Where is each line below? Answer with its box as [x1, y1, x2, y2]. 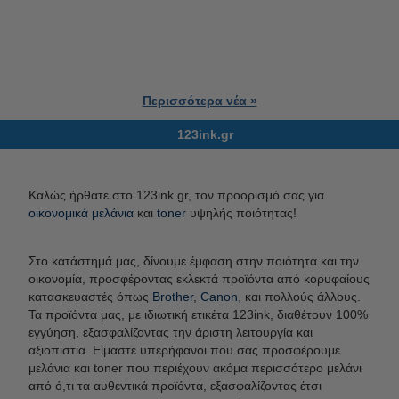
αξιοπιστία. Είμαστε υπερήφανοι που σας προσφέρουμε [28, 342, 340, 357]
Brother [149, 289, 193, 304]
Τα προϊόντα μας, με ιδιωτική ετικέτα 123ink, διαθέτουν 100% [28, 306, 368, 322]
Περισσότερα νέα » [142, 93, 257, 108]
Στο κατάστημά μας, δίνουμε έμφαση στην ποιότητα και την [28, 253, 359, 268]
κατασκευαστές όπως [28, 289, 149, 304]
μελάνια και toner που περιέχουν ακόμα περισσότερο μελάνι [28, 360, 362, 375]
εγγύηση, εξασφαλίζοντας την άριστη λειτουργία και [28, 324, 313, 339]
